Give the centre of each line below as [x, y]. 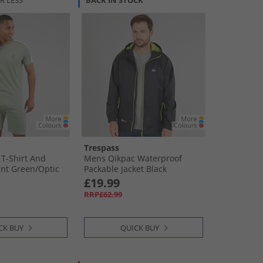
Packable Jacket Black [125, 169]
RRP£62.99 [103, 194]
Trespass [102, 148]
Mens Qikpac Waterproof [133, 158]
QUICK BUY [140, 228]
